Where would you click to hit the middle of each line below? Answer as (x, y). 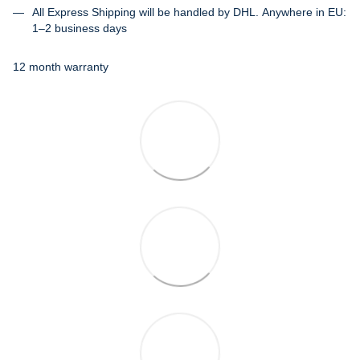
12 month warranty (61, 67)
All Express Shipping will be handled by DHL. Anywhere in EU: (189, 12)
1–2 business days (80, 28)
